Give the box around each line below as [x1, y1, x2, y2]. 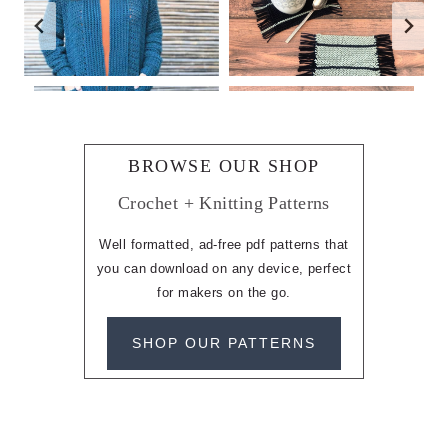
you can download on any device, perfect [96, 260, 352, 276]
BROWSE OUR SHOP [128, 155, 320, 176]
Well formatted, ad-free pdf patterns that [99, 236, 349, 252]
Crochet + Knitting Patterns [118, 192, 330, 213]
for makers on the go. [157, 284, 291, 300]
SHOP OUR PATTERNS [132, 335, 316, 352]
